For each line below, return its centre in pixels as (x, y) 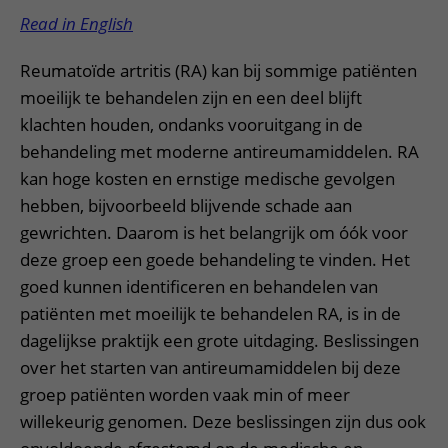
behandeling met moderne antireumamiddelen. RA (219, 151)
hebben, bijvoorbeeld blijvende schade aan (186, 205)
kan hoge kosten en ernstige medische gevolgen (207, 178)
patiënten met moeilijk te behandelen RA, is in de (210, 313)
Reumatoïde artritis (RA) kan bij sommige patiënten (218, 70)
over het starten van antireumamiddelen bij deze (210, 367)
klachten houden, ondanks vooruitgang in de (191, 124)
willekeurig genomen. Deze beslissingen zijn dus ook (223, 421)
